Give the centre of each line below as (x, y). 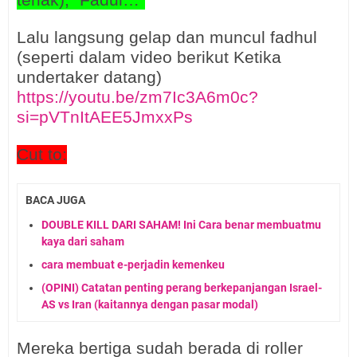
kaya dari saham (83, 241)
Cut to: (42, 155)
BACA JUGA (55, 200)
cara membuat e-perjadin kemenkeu (133, 264)
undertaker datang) (89, 77)
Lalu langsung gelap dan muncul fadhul (167, 37)
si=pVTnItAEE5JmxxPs (105, 117)
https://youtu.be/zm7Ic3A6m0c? (137, 97)
